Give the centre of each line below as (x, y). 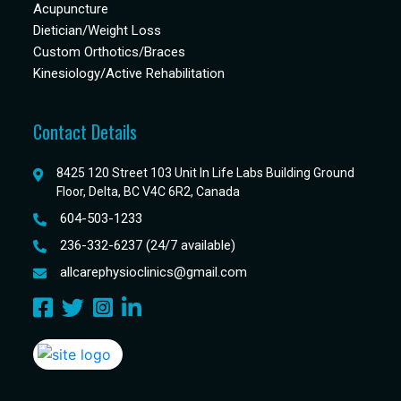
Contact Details (85, 132)
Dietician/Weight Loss (98, 31)
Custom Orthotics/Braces (110, 52)
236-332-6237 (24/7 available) (148, 246)
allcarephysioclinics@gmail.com (154, 273)
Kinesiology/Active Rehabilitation (129, 74)
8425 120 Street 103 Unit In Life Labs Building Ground (206, 173)
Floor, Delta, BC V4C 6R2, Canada (149, 192)
